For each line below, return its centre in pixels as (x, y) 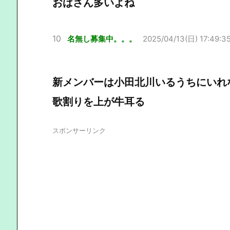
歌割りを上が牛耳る (99, 101)
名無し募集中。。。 (102, 39)
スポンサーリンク (79, 130)
